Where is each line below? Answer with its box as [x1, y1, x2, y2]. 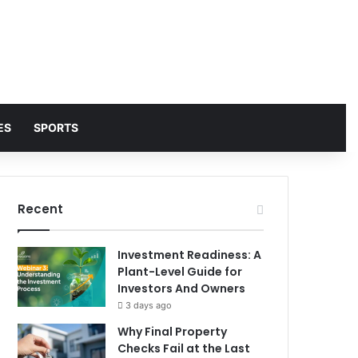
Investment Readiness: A [117, 247, 262, 263]
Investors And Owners [117, 280, 246, 296]
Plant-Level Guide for [117, 264, 243, 280]
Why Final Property [117, 324, 228, 340]
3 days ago [125, 300, 173, 311]
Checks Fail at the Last [117, 340, 251, 356]
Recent [18, 201, 64, 217]
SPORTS [33, 121, 78, 134]
